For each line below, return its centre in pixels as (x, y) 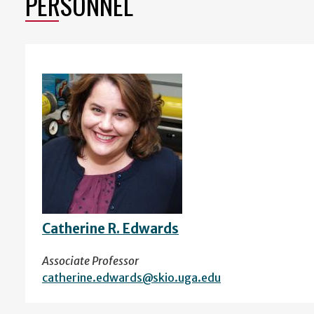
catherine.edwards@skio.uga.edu (131, 278)
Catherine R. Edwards (110, 229)
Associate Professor (90, 261)
